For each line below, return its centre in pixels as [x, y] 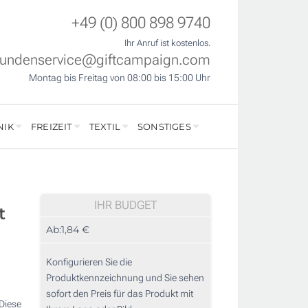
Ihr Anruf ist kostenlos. [167, 43]
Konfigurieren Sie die [89, 262]
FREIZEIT [51, 127]
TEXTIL [104, 127]
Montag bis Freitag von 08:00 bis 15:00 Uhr [120, 78]
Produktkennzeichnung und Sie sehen [125, 278]
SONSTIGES [164, 127]
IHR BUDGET [125, 205]
